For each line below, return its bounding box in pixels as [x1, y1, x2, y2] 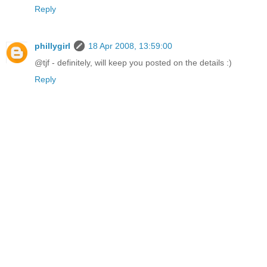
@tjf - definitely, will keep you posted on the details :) [35, 58, 232, 68]
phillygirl [35, 41, 70, 51]
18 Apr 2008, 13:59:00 [88, 41, 172, 51]
